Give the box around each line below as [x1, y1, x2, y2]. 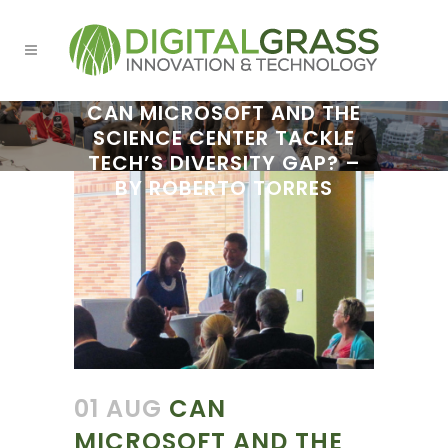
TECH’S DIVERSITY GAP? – [87, 149, 361, 177]
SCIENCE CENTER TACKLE [93, 124, 355, 152]
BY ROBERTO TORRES [115, 174, 333, 202]
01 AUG [74, 392, 162, 426]
